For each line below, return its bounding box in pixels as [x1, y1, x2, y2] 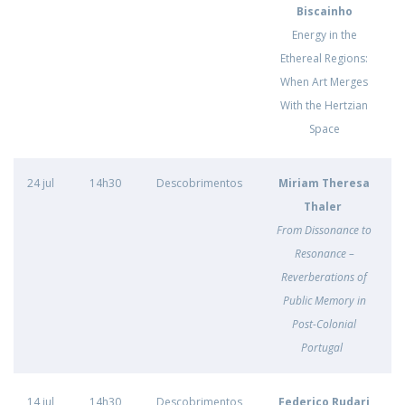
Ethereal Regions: [280, 51, 368, 66]
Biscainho [296, 4, 353, 19]
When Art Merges [280, 74, 368, 89]
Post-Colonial [292, 316, 356, 332]
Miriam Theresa [278, 175, 370, 191]
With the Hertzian [280, 98, 368, 113]
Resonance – [294, 246, 354, 261]
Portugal [300, 340, 348, 355]
